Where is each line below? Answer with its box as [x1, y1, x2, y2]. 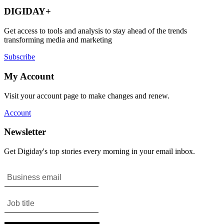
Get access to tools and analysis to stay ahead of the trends [4, 26, 187, 35]
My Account [4, 70, 54, 81]
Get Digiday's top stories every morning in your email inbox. [4, 146, 195, 155]
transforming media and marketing [4, 35, 112, 44]
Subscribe [4, 52, 35, 61]
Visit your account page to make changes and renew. [4, 91, 169, 100]
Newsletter [4, 126, 46, 137]
